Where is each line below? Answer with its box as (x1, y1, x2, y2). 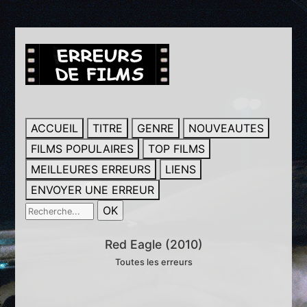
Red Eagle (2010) (104, 237, 203, 251)
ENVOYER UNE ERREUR (31, 183, 155, 197)
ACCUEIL (31, 121, 79, 135)
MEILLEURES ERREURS (31, 162, 151, 176)
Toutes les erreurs (114, 257, 193, 267)
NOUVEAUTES (188, 121, 265, 135)
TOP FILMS (148, 142, 206, 156)
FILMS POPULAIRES (31, 142, 134, 156)
